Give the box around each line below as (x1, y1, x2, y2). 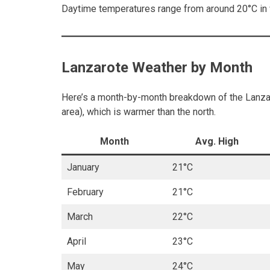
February (67, 186, 104, 198)
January (67, 161, 99, 173)
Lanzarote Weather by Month (61, 59, 253, 77)
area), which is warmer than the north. (61, 105, 216, 118)
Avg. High (195, 135, 239, 147)
